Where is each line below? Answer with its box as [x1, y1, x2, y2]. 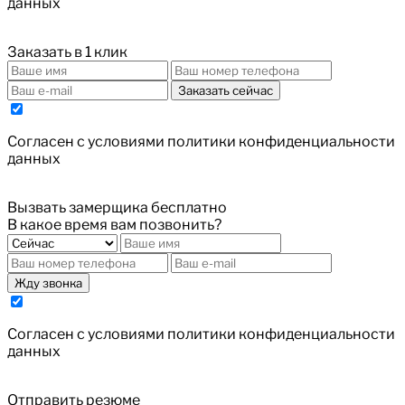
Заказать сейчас [178, 82, 273, 98]
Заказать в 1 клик [7, 42, 127, 61]
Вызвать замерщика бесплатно [7, 198, 227, 216]
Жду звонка [14, 275, 82, 290]
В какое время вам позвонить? [7, 215, 221, 233]
